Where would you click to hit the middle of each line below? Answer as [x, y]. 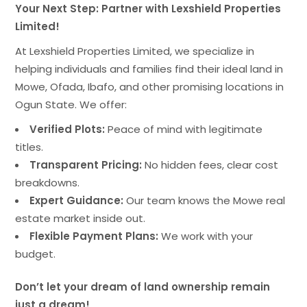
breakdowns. [48, 182]
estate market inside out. [81, 218]
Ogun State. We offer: [71, 104]
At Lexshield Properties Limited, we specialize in [135, 51]
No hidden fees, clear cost [210, 164]
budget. [36, 254]
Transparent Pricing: [86, 164]
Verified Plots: [67, 129]
